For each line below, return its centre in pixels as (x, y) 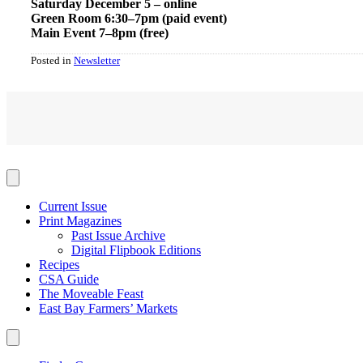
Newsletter (97, 61)
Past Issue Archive (118, 236)
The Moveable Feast (91, 294)
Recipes (59, 265)
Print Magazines (80, 221)
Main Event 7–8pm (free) (100, 33)
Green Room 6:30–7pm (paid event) (129, 19)
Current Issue (73, 207)
